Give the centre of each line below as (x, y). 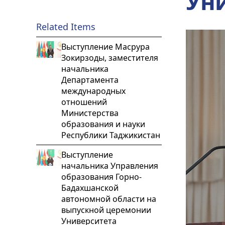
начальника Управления (110, 166)
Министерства (90, 113)
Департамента (90, 80)
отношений (84, 102)
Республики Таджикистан (111, 135)
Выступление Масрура (105, 47)
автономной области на (109, 199)
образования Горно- (101, 177)
